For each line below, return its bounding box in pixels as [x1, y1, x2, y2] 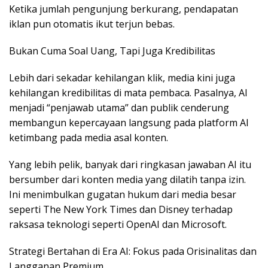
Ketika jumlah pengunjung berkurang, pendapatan [9, 2, 238, 16]
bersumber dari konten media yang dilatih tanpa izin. [9, 173, 246, 187]
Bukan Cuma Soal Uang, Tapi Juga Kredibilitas [9, 44, 215, 58]
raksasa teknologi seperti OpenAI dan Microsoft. [9, 218, 227, 232]
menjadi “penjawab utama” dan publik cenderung [9, 101, 229, 115]
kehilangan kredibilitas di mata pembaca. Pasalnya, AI [9, 86, 248, 100]
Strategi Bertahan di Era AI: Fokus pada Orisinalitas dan [9, 245, 257, 258]
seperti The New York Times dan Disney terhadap [9, 203, 233, 217]
